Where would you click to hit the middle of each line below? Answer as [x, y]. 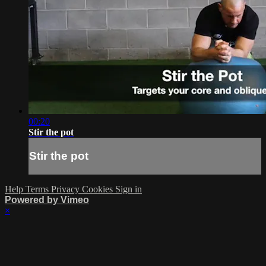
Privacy [66, 189]
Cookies [99, 189]
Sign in [129, 189]
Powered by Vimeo [47, 199]
